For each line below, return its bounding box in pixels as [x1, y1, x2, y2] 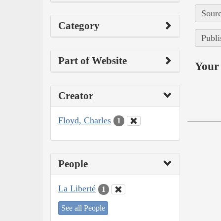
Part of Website [58, 54, 127, 67]
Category [58, 19, 100, 32]
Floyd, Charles [58, 115, 111, 125]
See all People [61, 203, 105, 212]
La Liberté [58, 184, 96, 194]
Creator [58, 89, 93, 102]
